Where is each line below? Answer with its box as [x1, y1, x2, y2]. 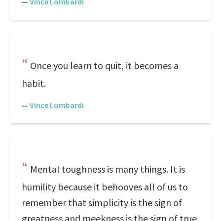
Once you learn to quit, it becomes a [30, 59, 179, 72]
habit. [22, 77, 46, 89]
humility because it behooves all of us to [22, 181, 188, 193]
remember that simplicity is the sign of [22, 196, 182, 209]
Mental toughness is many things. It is [30, 163, 185, 175]
